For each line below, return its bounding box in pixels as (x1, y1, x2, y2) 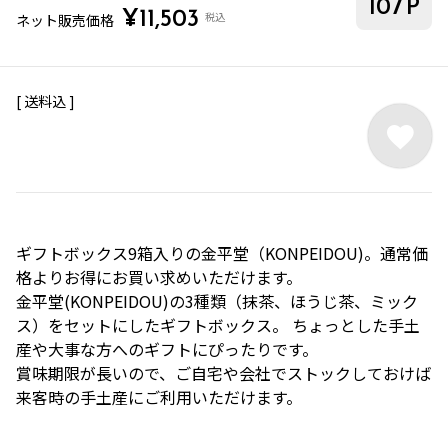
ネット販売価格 (16, 10, 114, 30)
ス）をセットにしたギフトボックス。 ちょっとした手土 (16, 313, 420, 337)
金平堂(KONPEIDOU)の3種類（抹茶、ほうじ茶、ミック (16, 289, 418, 313)
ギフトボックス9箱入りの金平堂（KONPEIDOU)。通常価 (16, 241, 428, 265)
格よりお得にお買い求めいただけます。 (16, 265, 302, 289)
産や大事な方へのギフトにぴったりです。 (16, 337, 318, 361)
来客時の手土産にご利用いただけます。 (16, 385, 302, 409)
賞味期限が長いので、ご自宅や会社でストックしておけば (16, 361, 431, 385)
